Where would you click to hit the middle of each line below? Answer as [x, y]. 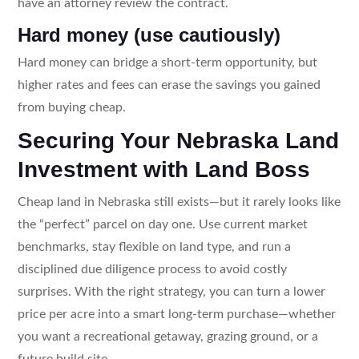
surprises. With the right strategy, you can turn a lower [171, 291]
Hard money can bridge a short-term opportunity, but [167, 62]
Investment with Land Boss [163, 169]
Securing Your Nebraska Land [178, 140]
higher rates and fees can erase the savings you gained [169, 85]
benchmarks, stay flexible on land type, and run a [154, 246]
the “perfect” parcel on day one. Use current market [162, 224]
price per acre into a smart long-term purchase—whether [176, 314]
